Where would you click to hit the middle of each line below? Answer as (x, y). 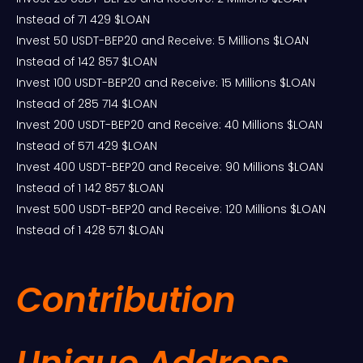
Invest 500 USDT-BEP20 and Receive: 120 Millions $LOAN (171, 209)
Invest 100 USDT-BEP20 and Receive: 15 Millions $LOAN (166, 83)
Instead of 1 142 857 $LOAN (90, 188)
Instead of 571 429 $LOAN (87, 146)
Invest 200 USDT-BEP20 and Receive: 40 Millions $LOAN (169, 125)
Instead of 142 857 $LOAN (87, 62)
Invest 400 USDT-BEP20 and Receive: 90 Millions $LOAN (170, 167)
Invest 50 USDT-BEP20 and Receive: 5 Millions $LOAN (162, 41)
